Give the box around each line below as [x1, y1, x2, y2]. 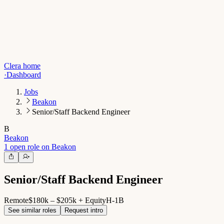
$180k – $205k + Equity [28, 196, 106, 205]
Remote [4, 196, 28, 205]
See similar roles [8, 206, 56, 214]
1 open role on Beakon [4, 142, 76, 151]
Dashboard [6, 70, 41, 79]
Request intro [64, 206, 103, 214]
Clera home [4, 61, 40, 70]
